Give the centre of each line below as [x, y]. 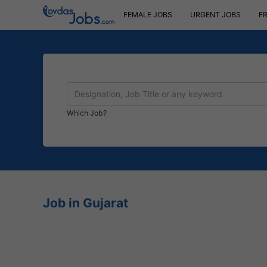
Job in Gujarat [86, 203]
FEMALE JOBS [148, 15]
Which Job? [87, 113]
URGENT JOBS [215, 15]
